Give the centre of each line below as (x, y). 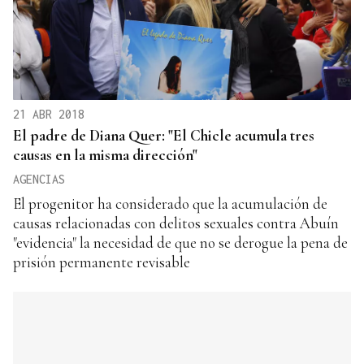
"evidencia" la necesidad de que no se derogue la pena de (180, 242)
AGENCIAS (39, 179)
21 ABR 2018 (49, 114)
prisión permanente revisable (102, 262)
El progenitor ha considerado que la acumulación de (170, 203)
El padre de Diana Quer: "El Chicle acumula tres (164, 135)
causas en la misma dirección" (105, 154)
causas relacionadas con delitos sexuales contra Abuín (176, 223)
